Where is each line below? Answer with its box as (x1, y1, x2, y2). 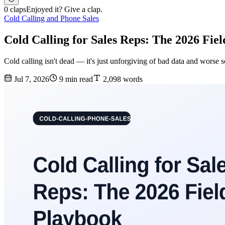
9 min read (57, 75, 93, 84)
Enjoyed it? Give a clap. (26, 5, 102, 14)
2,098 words (101, 75, 143, 84)
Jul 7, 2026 (12, 75, 49, 84)
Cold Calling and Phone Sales (4, 14, 99, 23)
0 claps (4, 5, 26, 14)
